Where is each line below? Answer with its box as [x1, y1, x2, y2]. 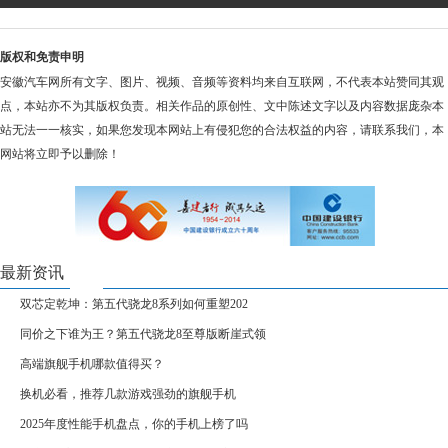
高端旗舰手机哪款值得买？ [20, 357, 164, 372]
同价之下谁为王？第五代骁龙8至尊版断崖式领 [20, 327, 266, 342]
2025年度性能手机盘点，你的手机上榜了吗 [20, 417, 248, 432]
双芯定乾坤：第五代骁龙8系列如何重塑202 [20, 297, 248, 312]
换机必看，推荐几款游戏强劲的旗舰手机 [20, 387, 236, 402]
